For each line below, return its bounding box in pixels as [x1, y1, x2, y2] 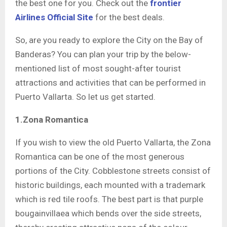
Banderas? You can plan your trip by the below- [15, 49, 191, 59]
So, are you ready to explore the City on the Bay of [15, 34, 203, 45]
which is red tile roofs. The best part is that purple [15, 194, 203, 204]
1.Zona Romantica [15, 114, 88, 125]
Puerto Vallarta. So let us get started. [15, 91, 156, 102]
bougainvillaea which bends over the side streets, [15, 208, 201, 218]
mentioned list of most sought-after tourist [15, 63, 181, 73]
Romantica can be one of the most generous [15, 151, 184, 162]
